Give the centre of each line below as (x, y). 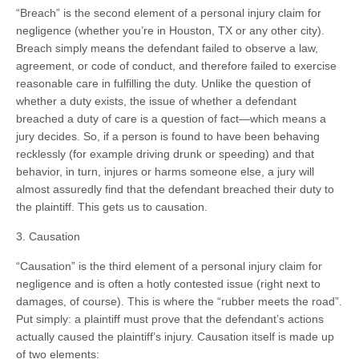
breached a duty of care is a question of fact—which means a (171, 119)
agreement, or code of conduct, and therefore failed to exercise (176, 66)
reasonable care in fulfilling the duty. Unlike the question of (163, 83)
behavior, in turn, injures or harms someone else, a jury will (165, 171)
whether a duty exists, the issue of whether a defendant (156, 101)
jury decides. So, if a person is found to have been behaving (168, 136)
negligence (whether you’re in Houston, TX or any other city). (170, 30)
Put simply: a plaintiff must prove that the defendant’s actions (170, 319)
